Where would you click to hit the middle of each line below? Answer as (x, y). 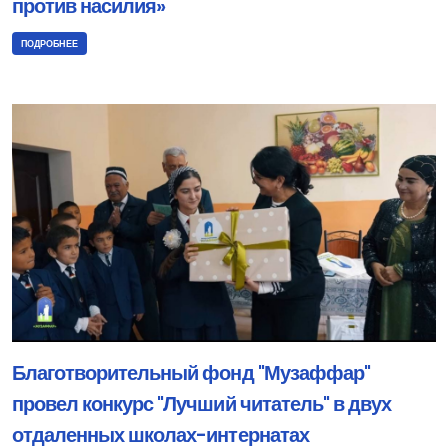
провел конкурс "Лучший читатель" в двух (201, 405)
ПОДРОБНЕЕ (49, 43)
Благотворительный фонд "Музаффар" (191, 374)
